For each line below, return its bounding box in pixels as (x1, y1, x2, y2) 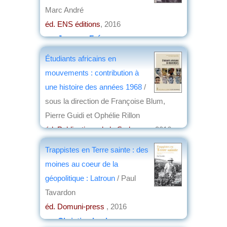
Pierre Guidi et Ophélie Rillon (45, 110, 140, 120)
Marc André (45, 5, 84, 14)
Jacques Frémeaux (58, 33, 124, 43)
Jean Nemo (58, 139, 97, 148)
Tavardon (45, 187, 75, 197)
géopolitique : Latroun (45, 173, 115, 182)
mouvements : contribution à (45, 68, 139, 77)
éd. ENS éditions (45, 19, 100, 28)
